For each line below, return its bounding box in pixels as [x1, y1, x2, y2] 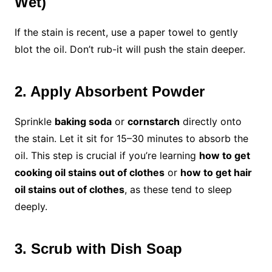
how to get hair [180, 166, 252, 179]
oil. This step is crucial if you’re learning [14, 149, 199, 162]
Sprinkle [14, 115, 55, 128]
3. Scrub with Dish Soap [14, 240, 182, 257]
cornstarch [127, 115, 180, 128]
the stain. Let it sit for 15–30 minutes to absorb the [14, 132, 248, 145]
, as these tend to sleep [124, 183, 232, 196]
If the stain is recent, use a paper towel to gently [14, 26, 238, 39]
